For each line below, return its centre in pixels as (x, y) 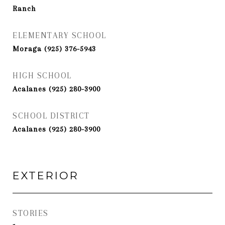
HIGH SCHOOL (42, 76)
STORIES (31, 213)
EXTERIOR (46, 176)
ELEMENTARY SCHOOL (60, 35)
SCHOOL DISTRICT (51, 116)
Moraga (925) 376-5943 (54, 49)
